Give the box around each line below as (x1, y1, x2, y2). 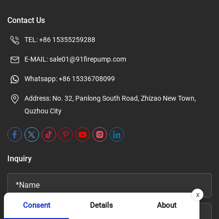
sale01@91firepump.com (49, 55, 126, 63)
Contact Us (7, 15, 45, 25)
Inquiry (7, 153, 32, 163)
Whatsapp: (24, 74, 59, 83)
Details (90, 201, 113, 210)
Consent (22, 201, 50, 210)
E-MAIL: (24, 55, 49, 63)
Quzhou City (24, 107, 62, 115)
